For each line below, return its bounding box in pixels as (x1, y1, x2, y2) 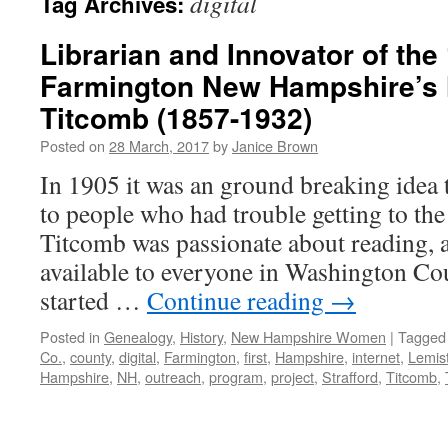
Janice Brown (232, 135, 318, 156)
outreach (145, 366, 201, 387)
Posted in (40, 326, 100, 347)
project (271, 366, 314, 387)
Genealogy (104, 326, 172, 347)
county (70, 346, 111, 367)
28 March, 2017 (109, 135, 209, 156)
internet (352, 346, 400, 367)
